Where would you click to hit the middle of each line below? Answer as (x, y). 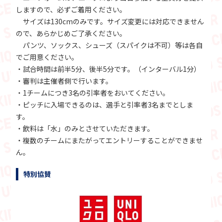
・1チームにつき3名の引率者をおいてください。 (93, 93)
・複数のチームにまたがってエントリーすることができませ (110, 140)
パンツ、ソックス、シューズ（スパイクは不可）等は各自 (110, 45)
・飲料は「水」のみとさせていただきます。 (85, 129)
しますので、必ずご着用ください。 (71, 10)
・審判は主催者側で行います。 (64, 81)
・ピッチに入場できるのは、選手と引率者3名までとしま (105, 105)
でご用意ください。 (47, 57)
